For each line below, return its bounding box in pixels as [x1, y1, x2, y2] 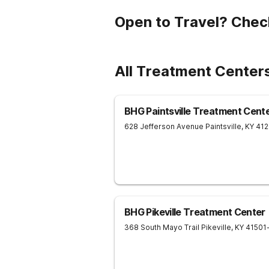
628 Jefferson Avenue [124, 122, 204, 131]
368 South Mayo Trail [124, 223, 199, 232]
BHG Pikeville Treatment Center [124, 206, 265, 218]
